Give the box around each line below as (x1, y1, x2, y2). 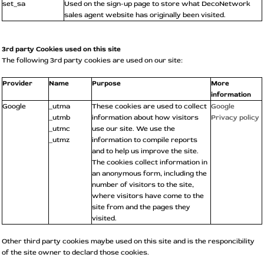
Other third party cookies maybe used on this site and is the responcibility (2, 236, 255, 246)
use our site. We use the (92, 124, 175, 133)
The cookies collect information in (92, 157, 207, 167)
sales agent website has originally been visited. (64, 10, 226, 19)
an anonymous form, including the (92, 169, 207, 178)
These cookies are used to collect (92, 101, 207, 111)
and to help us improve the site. (92, 146, 199, 156)
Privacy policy (211, 113, 259, 122)
